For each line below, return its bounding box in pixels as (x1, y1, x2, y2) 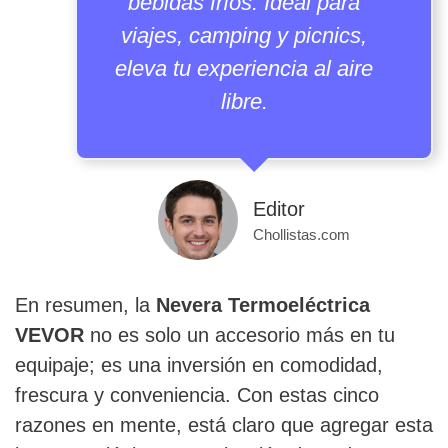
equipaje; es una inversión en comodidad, (15, 354, 383, 377)
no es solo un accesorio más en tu (84, 324, 395, 347)
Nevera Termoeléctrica (156, 294, 370, 317)
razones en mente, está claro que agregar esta (15, 414, 433, 437)
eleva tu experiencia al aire (115, 56, 373, 82)
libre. (220, 89, 268, 115)
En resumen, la (15, 294, 156, 317)
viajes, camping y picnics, (121, 23, 367, 49)
